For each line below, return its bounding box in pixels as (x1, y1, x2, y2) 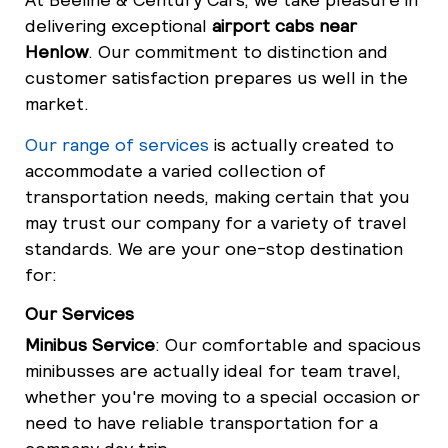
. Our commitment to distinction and (88, 39, 388, 63)
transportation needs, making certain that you (25, 184, 410, 208)
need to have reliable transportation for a (25, 410, 378, 434)
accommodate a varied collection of (25, 158, 326, 182)
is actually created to (209, 132, 394, 156)
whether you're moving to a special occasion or (25, 384, 420, 408)
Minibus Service (25, 332, 155, 356)
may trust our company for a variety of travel (25, 210, 407, 234)
